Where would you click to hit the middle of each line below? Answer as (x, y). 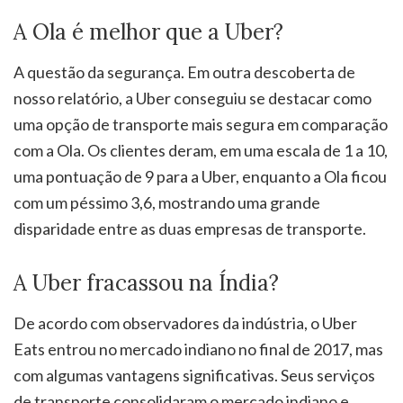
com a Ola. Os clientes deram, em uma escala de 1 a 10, (201, 150)
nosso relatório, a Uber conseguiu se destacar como (193, 98)
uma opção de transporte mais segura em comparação (201, 124)
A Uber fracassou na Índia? (146, 282)
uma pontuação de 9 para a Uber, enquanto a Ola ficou (200, 176)
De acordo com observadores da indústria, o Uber (185, 322)
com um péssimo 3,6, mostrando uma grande (167, 202)
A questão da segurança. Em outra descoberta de (184, 72)
